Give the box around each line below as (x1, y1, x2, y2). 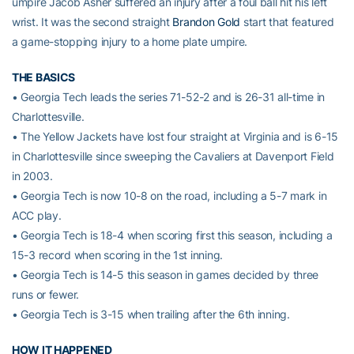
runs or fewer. (12, 287, 80, 301)
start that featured (240, 14, 334, 28)
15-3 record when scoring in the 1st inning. (12, 247, 223, 262)
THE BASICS (12, 70, 76, 84)
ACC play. (12, 208, 62, 222)
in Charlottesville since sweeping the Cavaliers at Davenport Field (12, 149, 334, 163)
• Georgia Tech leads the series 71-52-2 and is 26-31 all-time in (12, 89, 326, 104)
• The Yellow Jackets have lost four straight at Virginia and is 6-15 (12, 129, 338, 143)
